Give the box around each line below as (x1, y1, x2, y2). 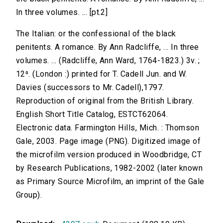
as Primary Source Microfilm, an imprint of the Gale (16, 177, 205, 187)
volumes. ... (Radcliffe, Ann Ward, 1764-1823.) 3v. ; (16, 56, 200, 66)
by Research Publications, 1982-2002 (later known (16, 163, 203, 173)
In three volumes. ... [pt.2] (16, 7, 108, 17)
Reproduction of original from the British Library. (16, 96, 194, 106)
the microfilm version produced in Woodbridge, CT (16, 150, 202, 160)
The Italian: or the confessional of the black (16, 29, 176, 39)
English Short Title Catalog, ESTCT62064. (16, 110, 168, 119)
